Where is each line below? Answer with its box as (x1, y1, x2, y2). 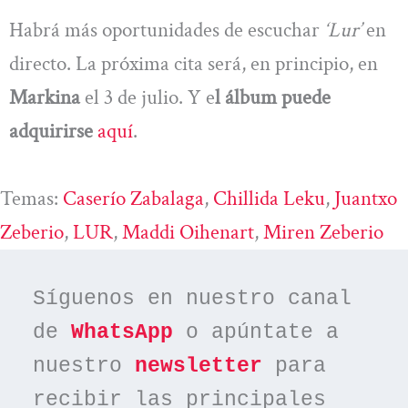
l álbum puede (215, 84, 331, 112)
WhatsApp (71, 321, 174, 345)
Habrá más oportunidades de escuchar (9, 16, 324, 45)
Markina (9, 84, 80, 112)
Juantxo (334, 184, 397, 212)
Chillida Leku (213, 184, 325, 212)
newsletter (135, 354, 263, 379)
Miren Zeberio (263, 218, 383, 246)
